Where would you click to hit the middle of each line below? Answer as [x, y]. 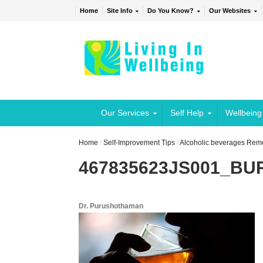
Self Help [187, 113]
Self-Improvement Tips [139, 143]
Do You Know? [171, 11]
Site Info [119, 11]
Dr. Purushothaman [111, 206]
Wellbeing [243, 113]
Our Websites [230, 11]
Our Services [125, 113]
